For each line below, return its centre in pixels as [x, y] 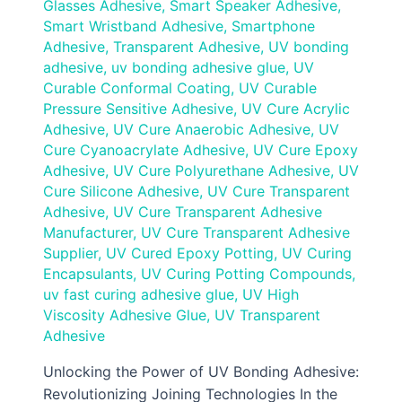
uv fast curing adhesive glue [139, 294]
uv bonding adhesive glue [198, 67]
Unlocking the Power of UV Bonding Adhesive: [201, 371]
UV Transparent [267, 315]
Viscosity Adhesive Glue [125, 315]
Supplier [70, 253]
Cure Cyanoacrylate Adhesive [144, 149]
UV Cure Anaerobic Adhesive [212, 129]
